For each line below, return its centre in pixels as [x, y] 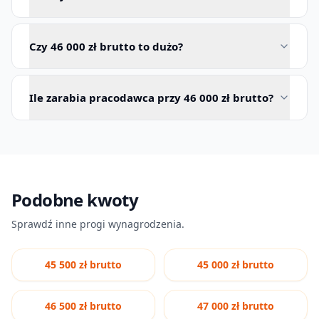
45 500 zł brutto [83, 265]
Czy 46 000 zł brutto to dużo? [106, 46]
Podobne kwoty [75, 200]
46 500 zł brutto [83, 306]
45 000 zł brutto [236, 265]
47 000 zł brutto [236, 306]
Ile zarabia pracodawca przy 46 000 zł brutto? [151, 98]
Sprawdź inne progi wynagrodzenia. [98, 224]
